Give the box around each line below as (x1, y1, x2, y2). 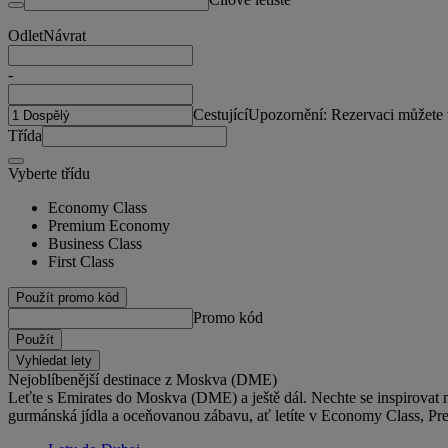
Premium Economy (48, 216, 170, 234)
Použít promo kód (16, 289, 119, 305)
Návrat (43, 26, 86, 44)
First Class (48, 252, 114, 270)
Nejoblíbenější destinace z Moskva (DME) (8, 370, 277, 388)
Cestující (193, 105, 248, 123)
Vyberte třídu (8, 164, 90, 182)
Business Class (48, 234, 142, 252)
